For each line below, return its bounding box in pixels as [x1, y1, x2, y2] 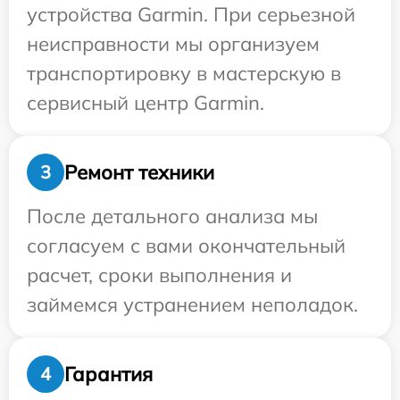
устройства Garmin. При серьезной [27, 2, 355, 27]
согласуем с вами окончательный [27, 233, 346, 258]
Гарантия [64, 361, 153, 387]
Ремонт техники [64, 159, 214, 185]
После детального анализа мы [27, 204, 318, 229]
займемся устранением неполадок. [27, 292, 358, 317]
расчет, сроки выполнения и [27, 262, 292, 287]
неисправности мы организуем [27, 31, 320, 56]
